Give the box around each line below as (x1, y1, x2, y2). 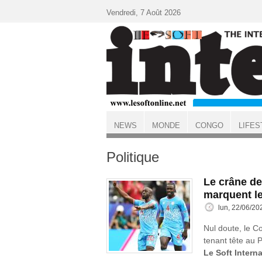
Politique (106, 149, 159, 165)
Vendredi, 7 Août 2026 (106, 8, 181, 17)
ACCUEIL (108, 132, 136, 139)
